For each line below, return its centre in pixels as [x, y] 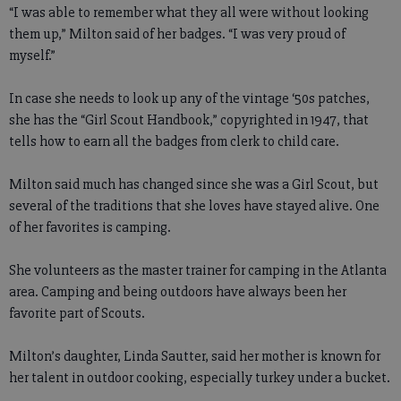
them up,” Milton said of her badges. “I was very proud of [177, 34]
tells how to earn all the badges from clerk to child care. [174, 141]
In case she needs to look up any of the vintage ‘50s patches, [189, 98]
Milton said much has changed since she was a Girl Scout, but [194, 184]
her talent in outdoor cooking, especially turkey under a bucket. [200, 378]
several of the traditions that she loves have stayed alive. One [194, 206]
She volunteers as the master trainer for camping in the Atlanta [198, 270]
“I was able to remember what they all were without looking [189, 13]
